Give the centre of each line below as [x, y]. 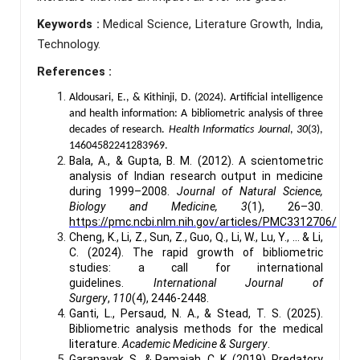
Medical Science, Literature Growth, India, [213, 24]
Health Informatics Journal [229, 129]
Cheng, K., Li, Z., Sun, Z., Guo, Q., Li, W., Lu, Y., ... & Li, [196, 237]
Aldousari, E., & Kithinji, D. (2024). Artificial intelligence [196, 97]
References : [74, 71]
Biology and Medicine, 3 [158, 206]
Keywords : [70, 24]
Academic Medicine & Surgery [195, 344]
